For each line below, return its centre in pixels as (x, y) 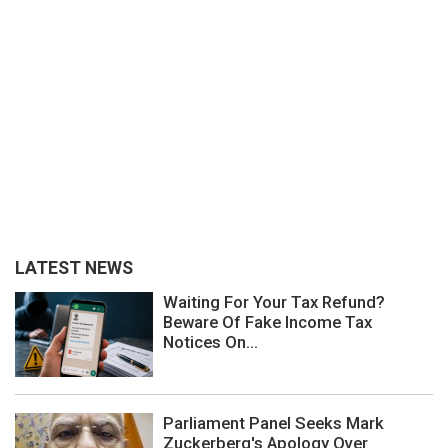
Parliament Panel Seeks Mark (273, 423)
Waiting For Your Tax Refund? (274, 301)
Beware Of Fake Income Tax (267, 321)
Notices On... (210, 341)
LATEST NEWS (74, 267)
